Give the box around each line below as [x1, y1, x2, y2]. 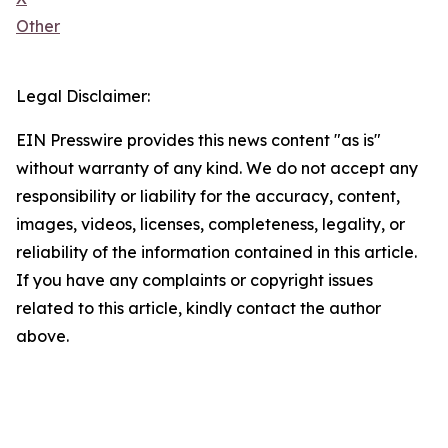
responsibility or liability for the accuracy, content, [16, 186, 400, 207]
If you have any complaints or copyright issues [16, 270, 373, 291]
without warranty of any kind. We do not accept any [16, 158, 418, 179]
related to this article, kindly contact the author [16, 298, 381, 319]
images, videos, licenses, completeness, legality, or [16, 214, 405, 235]
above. [16, 326, 69, 347]
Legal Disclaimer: [16, 86, 150, 107]
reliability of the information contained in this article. [16, 242, 417, 263]
